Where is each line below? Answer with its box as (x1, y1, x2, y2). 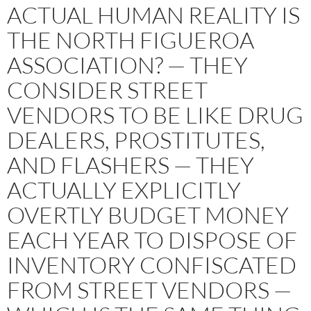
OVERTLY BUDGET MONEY (7, 200, 289, 229)
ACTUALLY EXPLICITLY (7, 175, 241, 204)
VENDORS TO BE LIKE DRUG (7, 100, 303, 129)
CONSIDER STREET (7, 75, 208, 104)
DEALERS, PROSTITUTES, (7, 125, 265, 154)
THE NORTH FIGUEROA (7, 25, 254, 54)
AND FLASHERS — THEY (7, 150, 254, 179)
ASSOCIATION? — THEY (7, 50, 248, 79)
